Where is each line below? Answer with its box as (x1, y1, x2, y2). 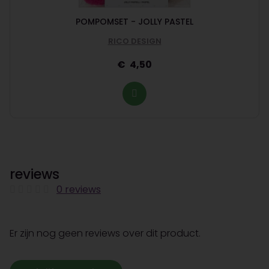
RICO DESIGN (107, 35, 162, 47)
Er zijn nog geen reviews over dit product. (10, 226, 201, 241)
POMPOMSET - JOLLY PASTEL (76, 15, 193, 28)
